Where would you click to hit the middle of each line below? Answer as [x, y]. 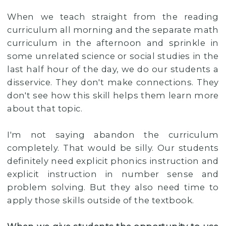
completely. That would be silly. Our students [113, 148]
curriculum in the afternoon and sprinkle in [113, 43]
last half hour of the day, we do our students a [113, 69]
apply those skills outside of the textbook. [102, 201]
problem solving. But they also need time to [113, 187]
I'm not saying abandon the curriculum [113, 135]
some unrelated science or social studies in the [113, 56]
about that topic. [46, 109]
